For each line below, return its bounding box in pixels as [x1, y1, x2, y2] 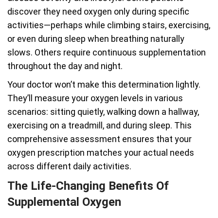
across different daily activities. [7, 161, 131, 171]
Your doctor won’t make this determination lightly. [7, 79, 200, 90]
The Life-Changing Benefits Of [7, 179, 169, 193]
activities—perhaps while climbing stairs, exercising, [7, 20, 210, 30]
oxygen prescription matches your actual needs [7, 147, 194, 158]
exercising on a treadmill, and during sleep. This [7, 120, 192, 130]
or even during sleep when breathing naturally [7, 34, 184, 44]
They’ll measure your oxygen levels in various [7, 93, 183, 103]
